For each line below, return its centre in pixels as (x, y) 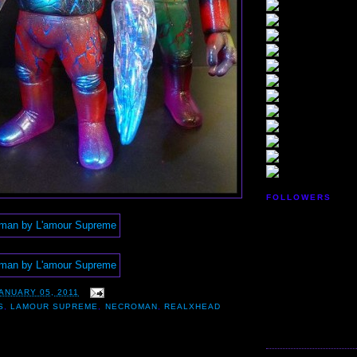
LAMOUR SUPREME (55, 307)
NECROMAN (131, 307)
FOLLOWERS (299, 198)
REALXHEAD (192, 307)
